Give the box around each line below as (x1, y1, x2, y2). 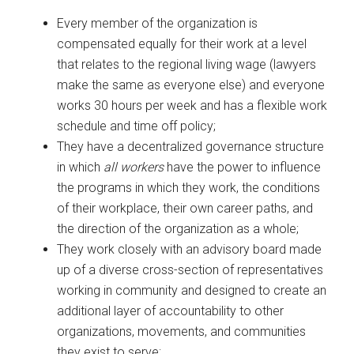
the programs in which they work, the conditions (57, 179, 321, 195)
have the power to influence (164, 159, 322, 175)
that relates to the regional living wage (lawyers (57, 56, 317, 72)
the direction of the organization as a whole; (57, 220, 299, 236)
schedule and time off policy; (57, 118, 217, 134)
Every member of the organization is (57, 15, 258, 31)
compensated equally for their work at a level (57, 36, 307, 51)
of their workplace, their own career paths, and (57, 200, 314, 216)
